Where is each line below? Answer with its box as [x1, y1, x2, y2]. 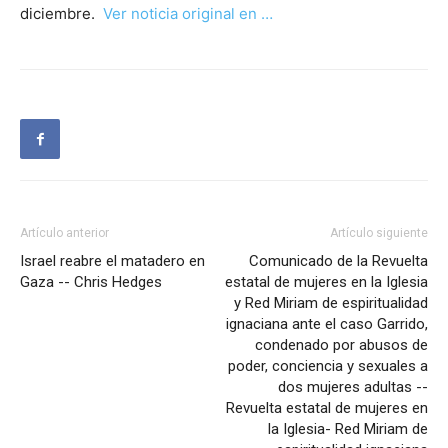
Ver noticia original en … [103, 4, 273, 24]
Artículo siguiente [330, 226, 428, 241]
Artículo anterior [20, 226, 109, 241]
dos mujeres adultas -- [278, 378, 428, 397]
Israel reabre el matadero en [20, 252, 205, 271]
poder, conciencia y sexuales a [228, 357, 428, 376]
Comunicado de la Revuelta [249, 252, 428, 271]
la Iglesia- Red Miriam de [268, 420, 428, 439]
